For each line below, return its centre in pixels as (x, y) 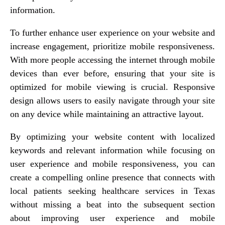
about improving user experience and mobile (113, 218)
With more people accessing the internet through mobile (113, 60)
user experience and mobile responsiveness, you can (113, 163)
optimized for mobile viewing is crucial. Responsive (113, 87)
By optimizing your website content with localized (113, 136)
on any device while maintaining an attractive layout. (107, 114)
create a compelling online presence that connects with (113, 177)
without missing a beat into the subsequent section (113, 204)
